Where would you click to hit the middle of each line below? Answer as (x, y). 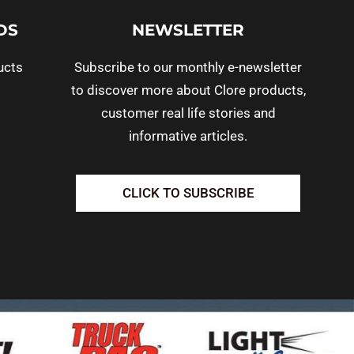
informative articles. (188, 136)
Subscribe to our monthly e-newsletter (188, 67)
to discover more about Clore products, (188, 90)
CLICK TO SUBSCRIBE (188, 193)
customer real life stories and (188, 113)
